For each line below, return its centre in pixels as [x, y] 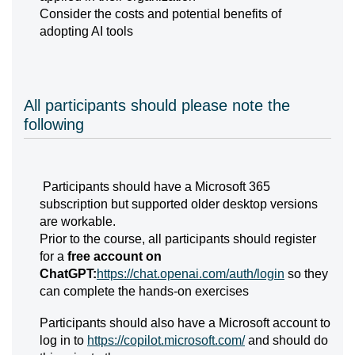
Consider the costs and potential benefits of [160, 14]
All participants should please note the [157, 105]
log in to [63, 340]
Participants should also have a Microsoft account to [185, 323]
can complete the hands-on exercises [144, 291]
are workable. [78, 221]
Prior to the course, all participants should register [178, 239]
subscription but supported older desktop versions [179, 204]
